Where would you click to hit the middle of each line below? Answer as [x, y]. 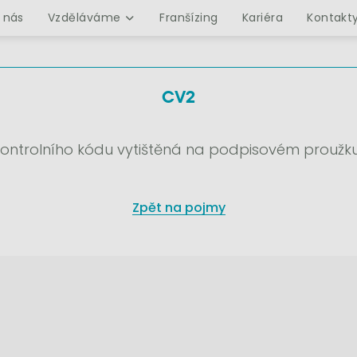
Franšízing [189, 18]
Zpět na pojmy [178, 208]
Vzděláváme [84, 18]
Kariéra [263, 18]
